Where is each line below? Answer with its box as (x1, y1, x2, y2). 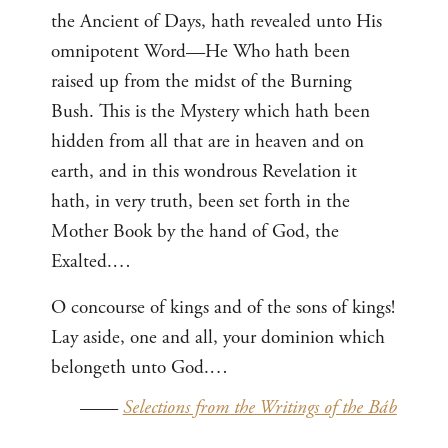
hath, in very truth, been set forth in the (51, 189, 351, 215)
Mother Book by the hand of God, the (51, 219, 340, 245)
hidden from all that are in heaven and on (51, 129, 365, 155)
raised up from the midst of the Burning (51, 69, 353, 95)
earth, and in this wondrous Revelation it (51, 159, 358, 185)
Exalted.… (51, 249, 132, 275)
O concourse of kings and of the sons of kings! (51, 295, 396, 321)
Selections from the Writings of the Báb (122, 394, 397, 420)
